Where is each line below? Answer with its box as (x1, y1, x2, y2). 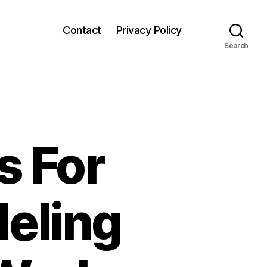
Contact (63, 23, 101, 36)
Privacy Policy (116, 23, 182, 36)
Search (223, 41, 249, 50)
